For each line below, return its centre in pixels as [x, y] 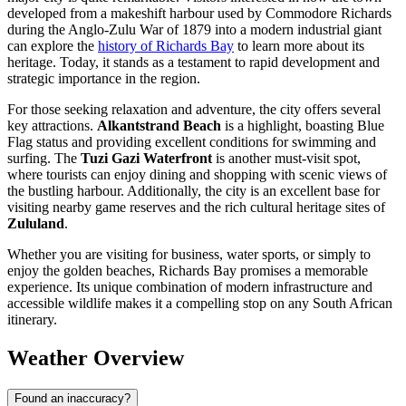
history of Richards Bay [166, 46]
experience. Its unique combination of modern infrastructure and [190, 287]
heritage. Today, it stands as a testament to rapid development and [193, 63]
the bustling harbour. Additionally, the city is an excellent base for [193, 191]
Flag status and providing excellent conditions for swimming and [192, 142]
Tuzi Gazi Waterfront [146, 159]
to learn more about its [299, 46]
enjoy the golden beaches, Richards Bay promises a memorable [188, 271]
